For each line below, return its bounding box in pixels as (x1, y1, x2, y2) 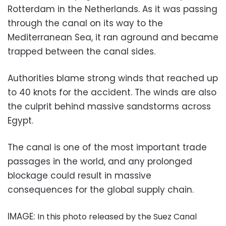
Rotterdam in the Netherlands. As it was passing (8, 3, 217, 16)
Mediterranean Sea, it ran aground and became (8, 31, 218, 44)
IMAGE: (8, 210, 37, 223)
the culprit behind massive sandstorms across (8, 100, 211, 113)
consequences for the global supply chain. (8, 184, 194, 196)
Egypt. (8, 115, 33, 127)
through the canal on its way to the (8, 17, 163, 30)
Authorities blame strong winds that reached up (8, 72, 218, 85)
